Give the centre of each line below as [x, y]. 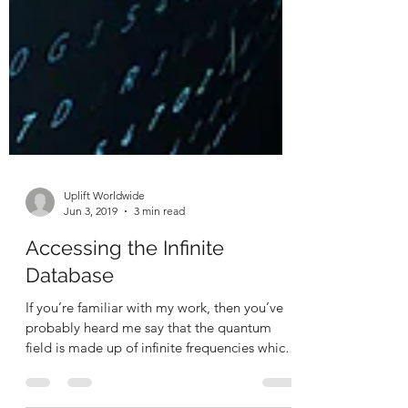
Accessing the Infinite [125, 289]
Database [70, 316]
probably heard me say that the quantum [148, 368]
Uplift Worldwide [104, 236]
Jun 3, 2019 [91, 252]
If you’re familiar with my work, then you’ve [154, 348]
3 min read [159, 252]
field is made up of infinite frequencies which [159, 388]
